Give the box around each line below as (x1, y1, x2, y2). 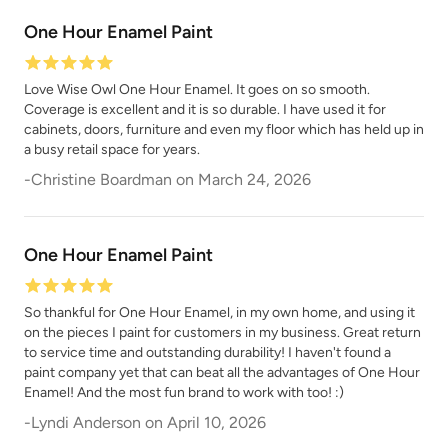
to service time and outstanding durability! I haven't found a (24, 343, 391, 361)
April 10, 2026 (167, 412, 266, 432)
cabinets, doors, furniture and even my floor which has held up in (24, 120, 424, 138)
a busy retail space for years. (24, 140, 200, 158)
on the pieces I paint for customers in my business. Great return (24, 323, 421, 341)
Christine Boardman (31, 169, 172, 189)
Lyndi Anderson (31, 412, 141, 432)
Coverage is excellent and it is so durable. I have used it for (24, 100, 386, 118)
